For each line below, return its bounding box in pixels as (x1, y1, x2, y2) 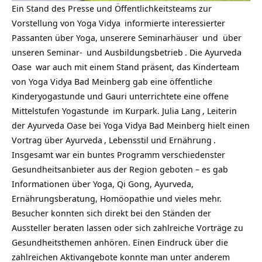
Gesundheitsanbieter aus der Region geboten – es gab (12, 163, 228, 175)
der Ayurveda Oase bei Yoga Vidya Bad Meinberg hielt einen (12, 119, 250, 132)
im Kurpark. (113, 105, 162, 117)
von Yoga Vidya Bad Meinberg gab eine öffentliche (12, 75, 212, 88)
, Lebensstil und (104, 134, 167, 146)
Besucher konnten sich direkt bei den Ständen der (12, 207, 211, 219)
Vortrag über (12, 134, 65, 146)
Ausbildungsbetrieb (105, 46, 183, 58)
